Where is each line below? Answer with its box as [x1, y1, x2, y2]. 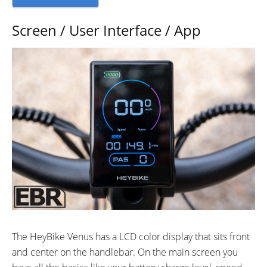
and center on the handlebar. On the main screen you [12, 245, 238, 259]
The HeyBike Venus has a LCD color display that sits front [12, 229, 250, 243]
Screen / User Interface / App [12, 20, 201, 40]
